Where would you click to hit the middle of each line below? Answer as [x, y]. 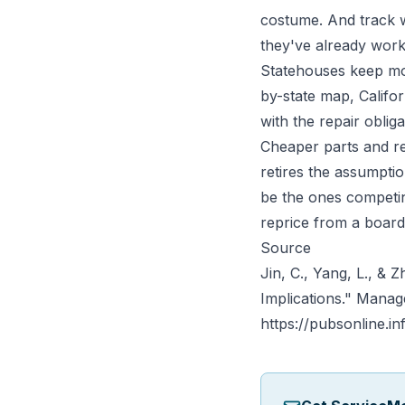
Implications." [308, 299]
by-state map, [310, 96]
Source [286, 248]
